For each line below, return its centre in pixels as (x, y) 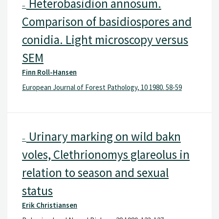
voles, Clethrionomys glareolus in (106, 154)
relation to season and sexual (95, 172)
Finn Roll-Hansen (49, 72)
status (37, 190)
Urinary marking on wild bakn (103, 136)
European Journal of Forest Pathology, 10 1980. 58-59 (102, 87)
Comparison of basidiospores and (107, 21)
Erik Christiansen (50, 205)
